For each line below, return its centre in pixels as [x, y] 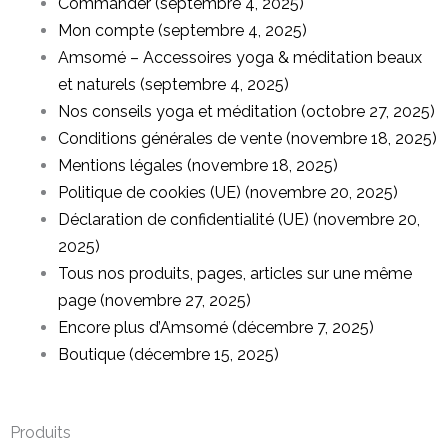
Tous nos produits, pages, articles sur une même [235, 273]
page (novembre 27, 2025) [154, 300]
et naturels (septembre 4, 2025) [173, 84]
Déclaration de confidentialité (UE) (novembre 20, [239, 219]
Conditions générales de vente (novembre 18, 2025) [247, 138]
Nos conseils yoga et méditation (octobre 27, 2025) [246, 111]
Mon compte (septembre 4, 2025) [182, 30]
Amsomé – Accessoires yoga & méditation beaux [240, 57]
